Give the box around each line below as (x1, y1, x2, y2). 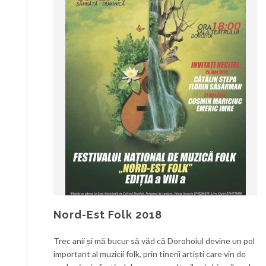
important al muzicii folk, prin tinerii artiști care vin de (53, 249, 246, 259)
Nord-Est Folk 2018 (53, 208, 162, 221)
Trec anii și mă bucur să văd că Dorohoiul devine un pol (53, 236, 255, 246)
